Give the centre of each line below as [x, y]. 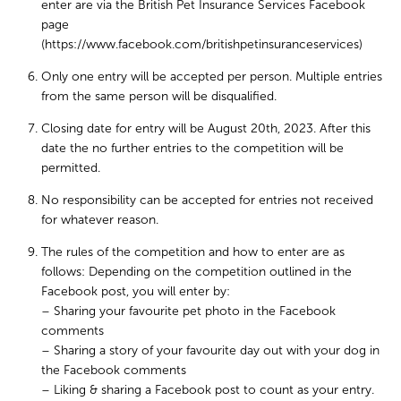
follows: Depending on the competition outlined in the [197, 272]
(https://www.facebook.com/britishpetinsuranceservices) [202, 44]
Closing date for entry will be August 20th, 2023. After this [206, 128]
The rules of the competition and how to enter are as [193, 252]
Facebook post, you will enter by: [136, 291]
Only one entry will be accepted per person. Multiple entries [212, 77]
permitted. [71, 168]
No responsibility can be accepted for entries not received [208, 200]
